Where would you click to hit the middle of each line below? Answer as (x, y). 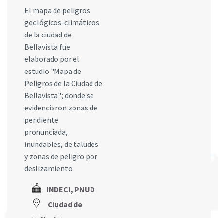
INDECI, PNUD (71, 190)
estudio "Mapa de (53, 71)
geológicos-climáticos (62, 23)
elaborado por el (52, 59)
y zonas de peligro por (61, 156)
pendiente (41, 120)
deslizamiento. (49, 169)
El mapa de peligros (57, 10)
